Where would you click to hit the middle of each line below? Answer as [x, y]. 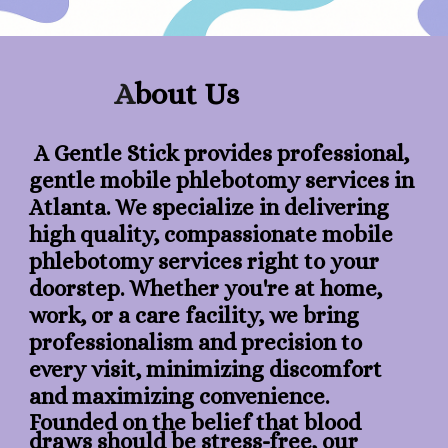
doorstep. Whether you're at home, [206, 288]
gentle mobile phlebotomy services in [222, 180]
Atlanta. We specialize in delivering [209, 207]
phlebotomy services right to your [204, 261]
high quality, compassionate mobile [211, 234]
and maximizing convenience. [179, 396]
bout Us [187, 93]
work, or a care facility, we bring [194, 315]
